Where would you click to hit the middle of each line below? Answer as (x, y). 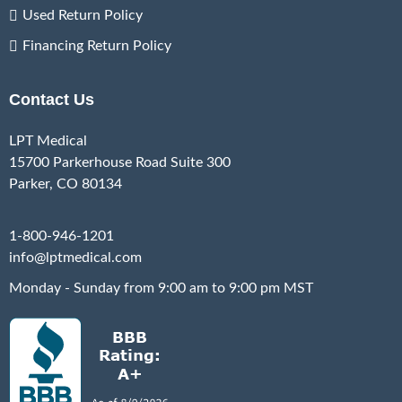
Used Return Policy (83, 15)
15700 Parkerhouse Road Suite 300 (120, 162)
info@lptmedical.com (75, 257)
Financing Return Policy (97, 45)
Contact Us (52, 99)
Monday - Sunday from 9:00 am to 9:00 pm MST (161, 288)
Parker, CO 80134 (66, 184)
